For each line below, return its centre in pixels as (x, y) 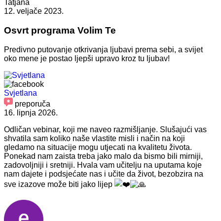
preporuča (33, 104)
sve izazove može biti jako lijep (59, 184)
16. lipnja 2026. (31, 112)
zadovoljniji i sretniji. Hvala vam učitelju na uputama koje (103, 165)
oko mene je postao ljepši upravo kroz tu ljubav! (87, 58)
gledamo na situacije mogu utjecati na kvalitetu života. (98, 147)
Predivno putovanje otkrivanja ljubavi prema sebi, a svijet (103, 49)
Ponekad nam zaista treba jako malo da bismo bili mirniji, (103, 156)
